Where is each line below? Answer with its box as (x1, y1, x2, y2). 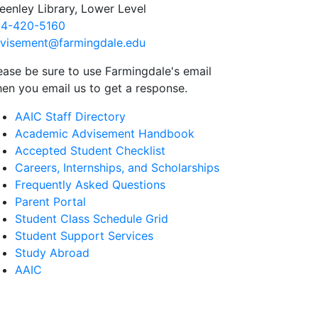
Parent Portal (15, 194, 86, 209)
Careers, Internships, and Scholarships (15, 160, 219, 175)
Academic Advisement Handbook (15, 126, 194, 141)
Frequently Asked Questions (15, 177, 165, 192)
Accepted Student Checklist (15, 143, 165, 158)
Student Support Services (15, 229, 153, 243)
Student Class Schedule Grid (15, 212, 168, 226)
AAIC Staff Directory (15, 109, 126, 124)
